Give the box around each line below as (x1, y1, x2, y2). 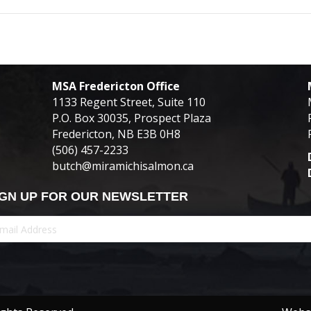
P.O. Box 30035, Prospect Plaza (51, 110, 211, 126)
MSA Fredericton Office (51, 78, 180, 94)
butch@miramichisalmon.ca (51, 158, 194, 174)
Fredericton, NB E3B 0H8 (51, 126, 180, 142)
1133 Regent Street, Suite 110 (51, 94, 205, 110)
